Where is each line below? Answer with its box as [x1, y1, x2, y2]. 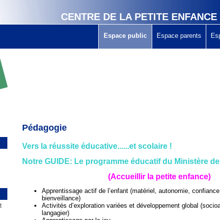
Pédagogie [22, 123, 67, 133]
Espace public [103, 32, 147, 39]
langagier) [41, 209, 69, 217]
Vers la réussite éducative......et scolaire [22, 141, 167, 150]
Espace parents [156, 32, 201, 39]
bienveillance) [41, 194, 81, 202]
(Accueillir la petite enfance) [108, 172, 211, 181]
